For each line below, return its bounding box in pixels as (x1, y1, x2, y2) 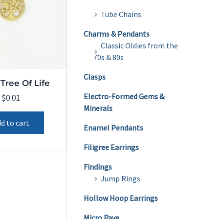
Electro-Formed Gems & (84, 91, 164, 102)
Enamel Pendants (84, 123, 143, 133)
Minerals (84, 103, 112, 113)
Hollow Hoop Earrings (84, 193, 158, 203)
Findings (84, 162, 112, 172)
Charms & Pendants (84, 29, 150, 39)
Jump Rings (101, 174, 140, 184)
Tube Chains (101, 9, 141, 20)
